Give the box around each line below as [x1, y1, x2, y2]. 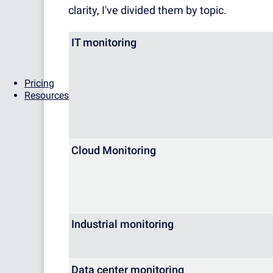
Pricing [24, 77, 54, 89]
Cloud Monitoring [71, 144, 156, 157]
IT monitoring [71, 36, 136, 49]
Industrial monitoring [71, 218, 174, 231]
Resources [24, 90, 69, 101]
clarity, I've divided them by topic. [68, 4, 227, 17]
